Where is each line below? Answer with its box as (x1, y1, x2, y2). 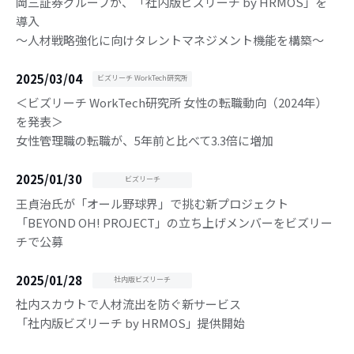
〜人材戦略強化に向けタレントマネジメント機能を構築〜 (16, 31, 324, 48)
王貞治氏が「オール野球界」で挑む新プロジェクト (16, 194, 288, 212)
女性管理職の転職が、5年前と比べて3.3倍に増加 (16, 132, 273, 149)
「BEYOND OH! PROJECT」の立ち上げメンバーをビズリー (16, 213, 333, 231)
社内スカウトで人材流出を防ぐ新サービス (16, 296, 241, 313)
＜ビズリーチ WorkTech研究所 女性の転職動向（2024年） (16, 94, 327, 111)
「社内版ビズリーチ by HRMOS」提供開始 (16, 314, 245, 332)
